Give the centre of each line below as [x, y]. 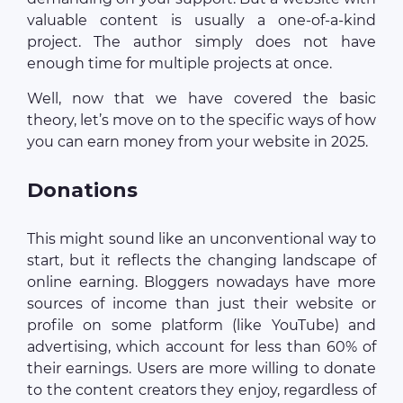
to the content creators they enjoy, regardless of [201, 390]
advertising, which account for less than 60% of [201, 347]
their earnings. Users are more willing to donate [201, 369]
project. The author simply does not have [201, 42]
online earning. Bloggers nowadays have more [201, 282]
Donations [82, 191]
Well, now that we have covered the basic [201, 99]
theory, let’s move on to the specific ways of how [201, 121]
